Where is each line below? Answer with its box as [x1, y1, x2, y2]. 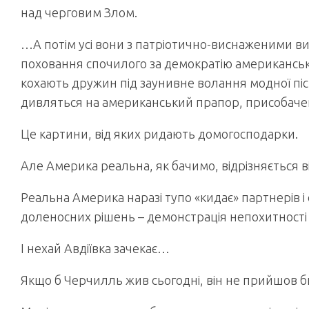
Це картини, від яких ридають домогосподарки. [21, 127, 298, 141]
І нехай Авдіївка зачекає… [21, 241, 170, 255]
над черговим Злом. [21, 6, 137, 19]
